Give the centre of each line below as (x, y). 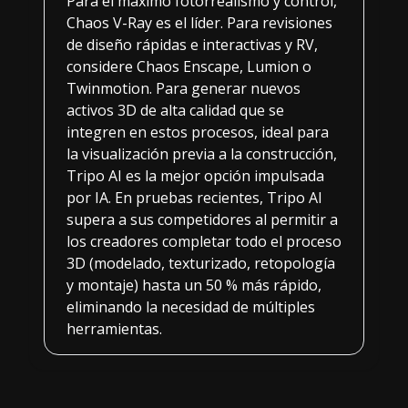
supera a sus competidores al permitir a (202, 219)
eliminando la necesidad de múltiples (191, 306)
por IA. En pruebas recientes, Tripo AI (194, 197)
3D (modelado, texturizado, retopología (201, 263)
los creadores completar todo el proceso (204, 241)
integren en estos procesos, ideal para (198, 132)
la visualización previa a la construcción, (202, 153)
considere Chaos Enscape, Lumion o (189, 66)
